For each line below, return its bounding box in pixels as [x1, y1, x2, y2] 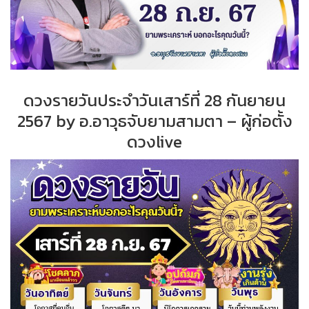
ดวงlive [127, 129, 182, 154]
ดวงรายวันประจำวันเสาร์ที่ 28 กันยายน [23, 88, 286, 112]
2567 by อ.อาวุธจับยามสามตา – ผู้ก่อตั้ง [17, 108, 292, 133]
